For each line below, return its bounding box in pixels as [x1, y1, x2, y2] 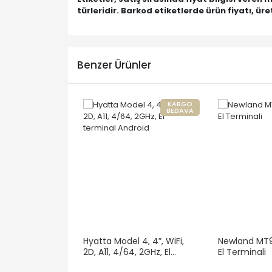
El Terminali [218, 245, 266, 258]
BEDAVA [166, 105, 194, 115]
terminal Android [83, 256, 154, 269]
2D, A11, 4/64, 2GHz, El [83, 245, 171, 258]
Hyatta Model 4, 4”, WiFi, [83, 234, 184, 247]
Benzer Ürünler [77, 58, 151, 73]
